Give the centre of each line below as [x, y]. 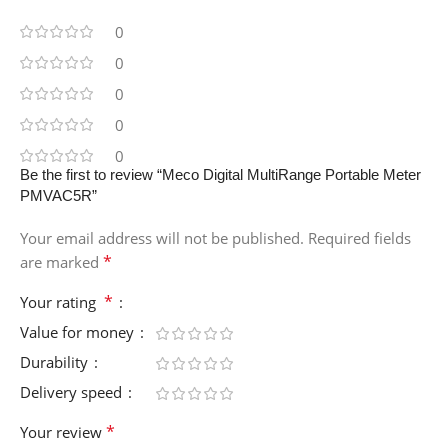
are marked [61, 261]
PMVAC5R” [58, 195]
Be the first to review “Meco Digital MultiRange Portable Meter [220, 174]
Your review [63, 431]
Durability [56, 361]
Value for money [79, 331]
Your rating [62, 301]
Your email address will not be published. [162, 237]
